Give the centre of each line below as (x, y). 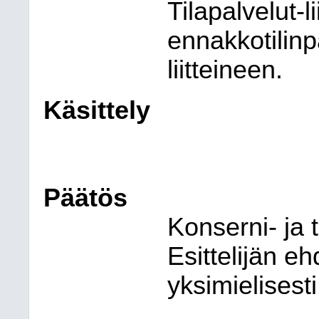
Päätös (85, 198)
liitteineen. (225, 70)
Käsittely (97, 110)
